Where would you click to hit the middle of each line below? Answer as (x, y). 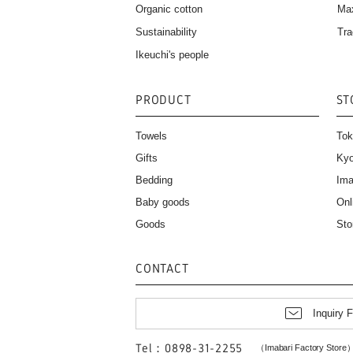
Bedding (154, 180)
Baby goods (163, 202)
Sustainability (166, 32)
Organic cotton (169, 9)
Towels (151, 136)
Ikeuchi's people (172, 54)
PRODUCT (163, 99)
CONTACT (162, 268)
